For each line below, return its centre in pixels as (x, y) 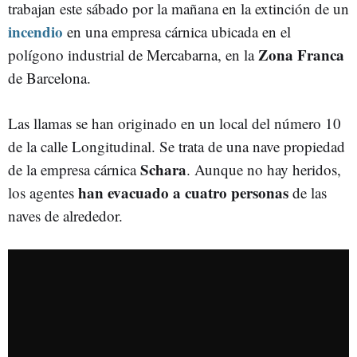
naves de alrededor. (65, 216)
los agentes (43, 192)
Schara (163, 169)
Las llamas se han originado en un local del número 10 (175, 123)
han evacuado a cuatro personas (183, 192)
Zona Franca (301, 55)
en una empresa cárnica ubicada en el (177, 31)
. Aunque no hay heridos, (264, 169)
